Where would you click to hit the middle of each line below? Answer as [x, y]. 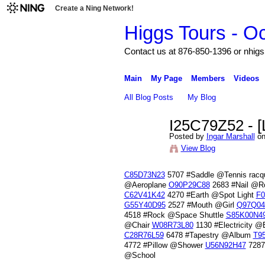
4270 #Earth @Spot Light [210, 195]
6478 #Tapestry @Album [208, 235]
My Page [166, 78]
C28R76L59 [144, 235]
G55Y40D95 [145, 205]
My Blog [202, 97]
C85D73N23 [144, 175]
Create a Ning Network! [94, 8]
